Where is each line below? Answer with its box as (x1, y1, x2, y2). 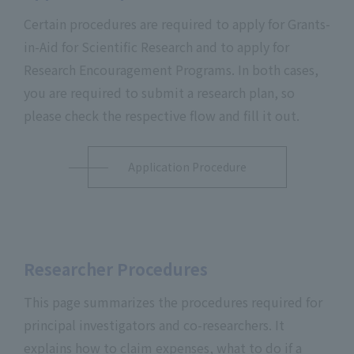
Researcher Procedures (24, 258, 208, 281)
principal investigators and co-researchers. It (24, 315, 284, 334)
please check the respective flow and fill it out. (24, 106, 299, 125)
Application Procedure (127, 159, 247, 175)
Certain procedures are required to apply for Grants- (24, 14, 330, 33)
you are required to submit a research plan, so (24, 83, 295, 102)
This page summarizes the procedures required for (24, 292, 322, 311)
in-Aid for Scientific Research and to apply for (24, 37, 289, 56)
